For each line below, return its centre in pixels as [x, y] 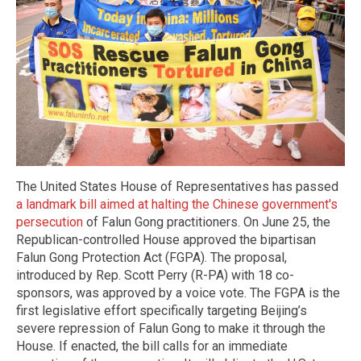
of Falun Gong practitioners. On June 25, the [207, 222]
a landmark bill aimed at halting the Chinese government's [177, 204]
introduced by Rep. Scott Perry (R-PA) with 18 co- [155, 275]
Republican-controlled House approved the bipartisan [166, 240]
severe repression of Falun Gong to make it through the [171, 328]
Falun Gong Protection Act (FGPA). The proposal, [151, 257]
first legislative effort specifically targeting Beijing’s [162, 311]
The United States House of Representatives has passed [177, 187]
